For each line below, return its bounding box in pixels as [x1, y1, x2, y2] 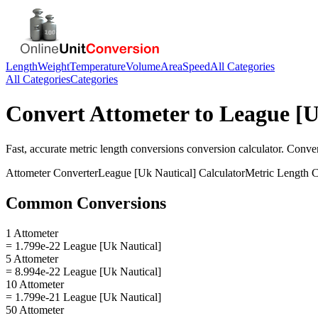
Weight [38, 60, 70, 72]
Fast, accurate [6, 142, 70, 155]
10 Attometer [6, 278, 64, 290]
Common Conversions [6, 193, 166, 212]
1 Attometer [6, 226, 58, 239]
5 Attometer [6, 252, 58, 265]
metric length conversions [70, 142, 184, 155]
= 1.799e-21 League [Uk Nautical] [6, 290, 161, 303]
